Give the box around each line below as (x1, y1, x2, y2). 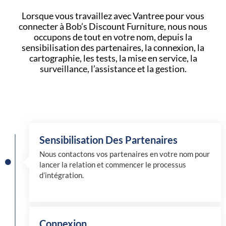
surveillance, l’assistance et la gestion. (39, 63, 187, 74)
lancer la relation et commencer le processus (39, 160, 186, 169)
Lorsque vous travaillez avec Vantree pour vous (22, 10, 204, 21)
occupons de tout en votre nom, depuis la (34, 31, 192, 42)
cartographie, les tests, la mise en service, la (29, 52, 197, 64)
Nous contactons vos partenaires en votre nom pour (39, 149, 210, 158)
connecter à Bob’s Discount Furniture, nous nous (19, 20, 207, 32)
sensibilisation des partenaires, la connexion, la (22, 41, 204, 53)
